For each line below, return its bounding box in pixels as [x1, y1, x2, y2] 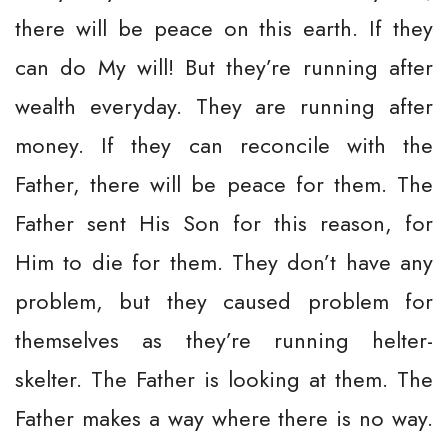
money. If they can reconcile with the [15, 129, 433, 161]
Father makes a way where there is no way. [15, 402, 433, 434]
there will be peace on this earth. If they [15, 12, 433, 44]
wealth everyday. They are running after [15, 90, 433, 122]
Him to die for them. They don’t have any [15, 246, 433, 278]
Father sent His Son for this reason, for [15, 207, 433, 239]
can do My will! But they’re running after [15, 51, 433, 83]
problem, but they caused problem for [15, 285, 433, 317]
